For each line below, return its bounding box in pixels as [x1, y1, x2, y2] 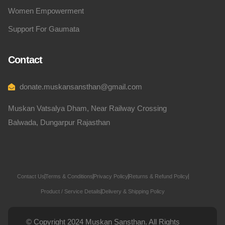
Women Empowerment [8, 7, 84, 15]
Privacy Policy [93, 173, 128, 180]
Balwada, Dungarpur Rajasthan [8, 118, 110, 127]
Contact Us [17, 173, 45, 180]
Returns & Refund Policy [128, 173, 188, 180]
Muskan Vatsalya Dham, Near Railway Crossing [8, 104, 167, 113]
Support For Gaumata [8, 25, 79, 33]
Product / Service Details [41, 188, 101, 195]
